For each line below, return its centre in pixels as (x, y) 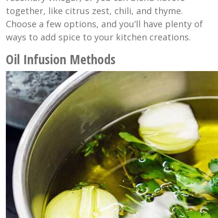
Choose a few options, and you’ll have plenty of (104, 24)
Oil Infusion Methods (61, 59)
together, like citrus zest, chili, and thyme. (94, 10)
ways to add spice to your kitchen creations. (98, 37)
